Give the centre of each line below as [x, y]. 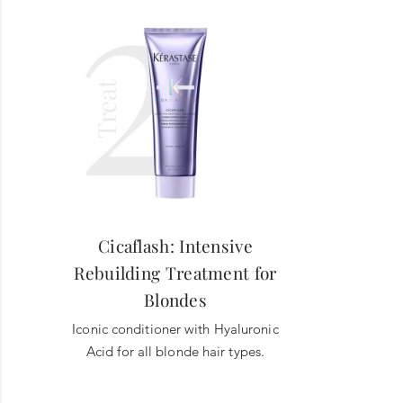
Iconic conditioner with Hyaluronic [175, 328]
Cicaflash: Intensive [175, 245]
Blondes [175, 299]
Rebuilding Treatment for [175, 272]
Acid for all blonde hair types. [175, 351]
